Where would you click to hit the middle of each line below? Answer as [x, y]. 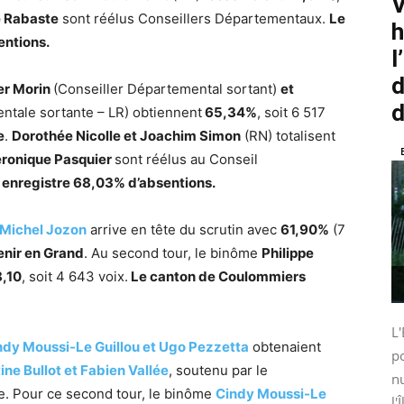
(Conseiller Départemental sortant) [167, 89]
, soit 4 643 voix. [75, 276]
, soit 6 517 [291, 112]
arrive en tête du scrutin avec [184, 230]
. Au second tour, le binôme [173, 253]
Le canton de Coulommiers [217, 276]
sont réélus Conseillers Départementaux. [194, 18]
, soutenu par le [218, 370]
